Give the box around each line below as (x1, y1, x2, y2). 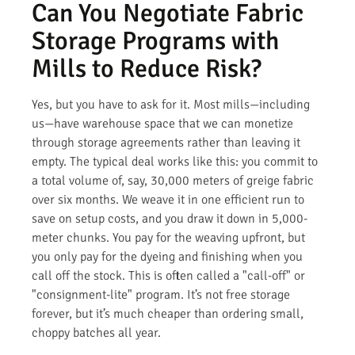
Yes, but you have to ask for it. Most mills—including (32, 96, 310, 113)
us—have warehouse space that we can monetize (32, 115, 293, 132)
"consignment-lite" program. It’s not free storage (32, 286, 290, 303)
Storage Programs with (32, 25, 279, 56)
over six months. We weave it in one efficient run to (32, 191, 304, 208)
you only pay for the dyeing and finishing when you (32, 248, 303, 265)
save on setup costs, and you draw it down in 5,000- (32, 210, 307, 227)
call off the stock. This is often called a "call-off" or (32, 267, 305, 284)
